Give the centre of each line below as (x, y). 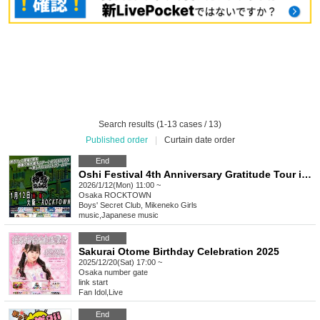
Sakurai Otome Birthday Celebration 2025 (179, 252)
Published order (116, 140)
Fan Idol (92, 292)
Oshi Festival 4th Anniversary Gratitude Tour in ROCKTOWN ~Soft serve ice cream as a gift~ (306, 175)
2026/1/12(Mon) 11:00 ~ (120, 185)
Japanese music (130, 215)
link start (93, 282)
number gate (126, 272)
